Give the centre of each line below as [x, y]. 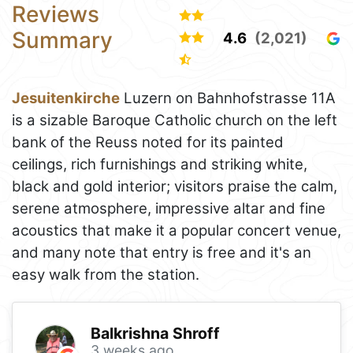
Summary [62, 40]
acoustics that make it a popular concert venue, [176, 230]
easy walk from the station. [106, 274]
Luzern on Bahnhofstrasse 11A [228, 98]
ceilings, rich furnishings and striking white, [160, 164]
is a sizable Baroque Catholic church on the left [175, 120]
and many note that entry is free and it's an [162, 252]
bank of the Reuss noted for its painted [148, 142]
